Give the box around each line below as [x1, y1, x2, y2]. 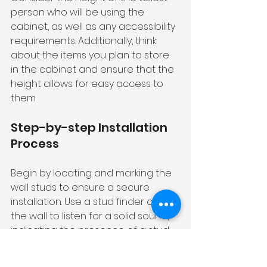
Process [11, 135, 59, 152]
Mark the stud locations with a [11, 237, 153, 252]
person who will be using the [11, 5, 147, 19]
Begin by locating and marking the [11, 166, 174, 180]
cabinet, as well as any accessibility [11, 19, 178, 33]
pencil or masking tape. [11, 252, 119, 266]
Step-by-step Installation [11, 119, 170, 136]
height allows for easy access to [11, 76, 166, 91]
